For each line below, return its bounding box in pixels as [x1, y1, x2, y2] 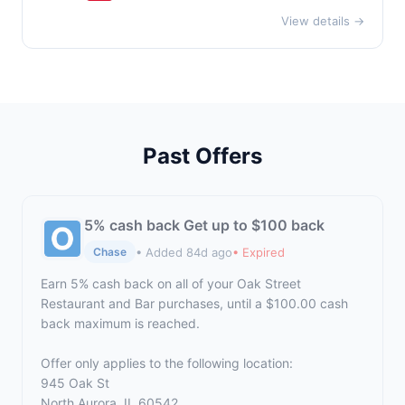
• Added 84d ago [136, 244, 232, 259]
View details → [281, 14, 364, 28]
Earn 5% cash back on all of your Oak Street [41, 276, 301, 291]
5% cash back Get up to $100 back [84, 216, 325, 234]
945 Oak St [41, 375, 109, 391]
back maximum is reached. [41, 316, 200, 331]
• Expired [232, 244, 285, 259]
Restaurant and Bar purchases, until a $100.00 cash [41, 296, 348, 311]
